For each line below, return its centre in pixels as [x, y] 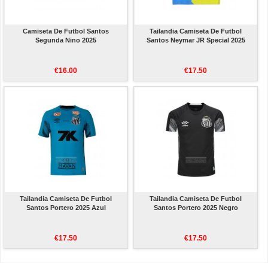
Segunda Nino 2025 [66, 40]
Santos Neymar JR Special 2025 [196, 40]
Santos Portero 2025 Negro [196, 208]
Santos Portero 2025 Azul [66, 208]
